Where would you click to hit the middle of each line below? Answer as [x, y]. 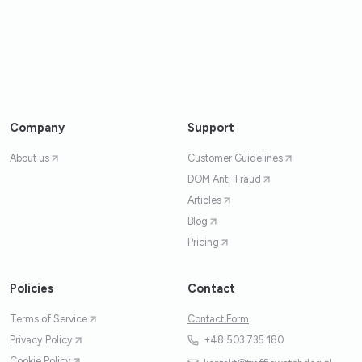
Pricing [203, 242]
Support [211, 128]
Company [37, 128]
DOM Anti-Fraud [224, 179]
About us [29, 158]
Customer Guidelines [235, 158]
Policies [32, 289]
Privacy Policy [41, 340]
